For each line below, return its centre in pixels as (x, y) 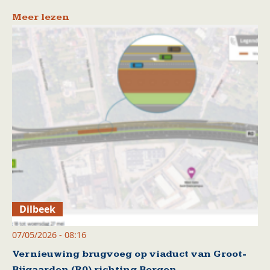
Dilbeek (38, 209)
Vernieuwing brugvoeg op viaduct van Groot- (129, 254)
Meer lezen (41, 17)
